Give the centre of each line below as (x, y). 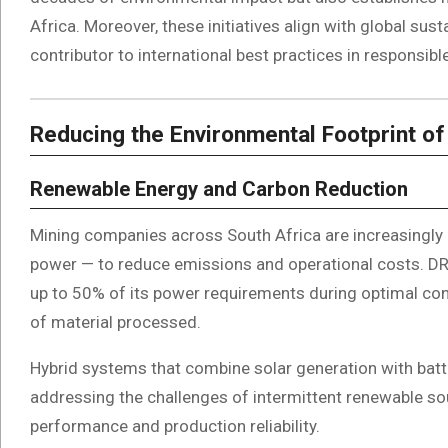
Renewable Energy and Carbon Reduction (219, 189)
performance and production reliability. (175, 425)
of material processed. (115, 321)
